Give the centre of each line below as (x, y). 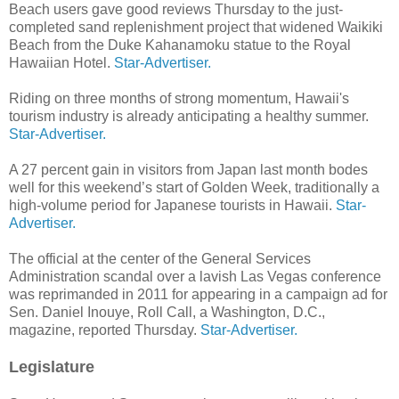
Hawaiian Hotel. (61, 62)
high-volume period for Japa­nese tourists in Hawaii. (172, 205)
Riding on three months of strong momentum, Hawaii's (179, 98)
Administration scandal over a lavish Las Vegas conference (195, 276)
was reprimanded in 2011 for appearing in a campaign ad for (198, 294)
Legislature (52, 366)
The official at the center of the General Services (160, 258)
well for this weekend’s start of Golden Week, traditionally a (194, 187)
